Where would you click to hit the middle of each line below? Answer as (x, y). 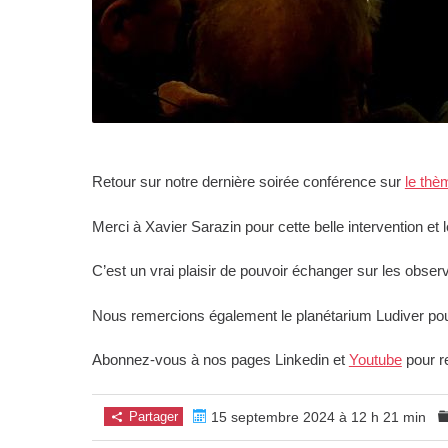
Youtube (375, 359)
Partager (151, 416)
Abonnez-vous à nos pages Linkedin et (220, 359)
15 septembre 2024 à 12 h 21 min (316, 416)
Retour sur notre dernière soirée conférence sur (248, 181)
